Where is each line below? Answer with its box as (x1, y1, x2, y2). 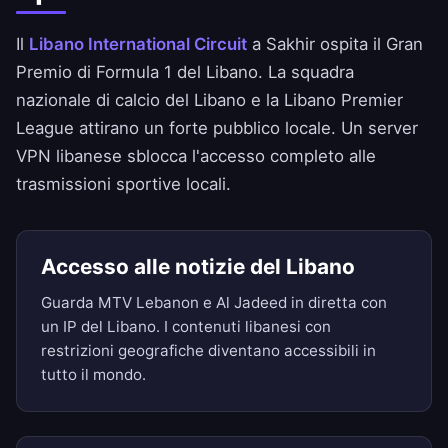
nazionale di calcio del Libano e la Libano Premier (16, 90, 403, 111)
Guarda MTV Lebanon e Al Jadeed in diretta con (41, 293, 387, 313)
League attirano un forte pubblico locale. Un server (16, 118, 418, 139)
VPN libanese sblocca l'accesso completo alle (16, 146, 376, 167)
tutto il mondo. (41, 365, 146, 385)
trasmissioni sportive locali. (16, 174, 231, 195)
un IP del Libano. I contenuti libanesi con (41, 317, 331, 337)
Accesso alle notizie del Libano (41, 254, 355, 280)
